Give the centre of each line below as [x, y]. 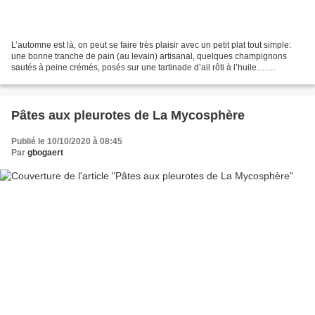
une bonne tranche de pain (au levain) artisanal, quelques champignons [149, 56]
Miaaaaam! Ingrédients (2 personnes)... [86, 78]
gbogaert [45, 152]
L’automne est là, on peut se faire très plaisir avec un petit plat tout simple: [151, 45]
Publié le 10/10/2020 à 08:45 [67, 141]
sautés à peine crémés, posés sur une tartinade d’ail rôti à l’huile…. [139, 67]
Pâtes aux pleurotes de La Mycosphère [128, 115]
